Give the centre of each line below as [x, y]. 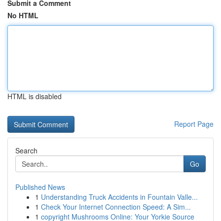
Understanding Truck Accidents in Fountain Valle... [119, 197]
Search [26, 150]
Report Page [194, 124]
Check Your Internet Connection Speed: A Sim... [116, 207]
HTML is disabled [35, 96]
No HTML [23, 15]
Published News [40, 187]
